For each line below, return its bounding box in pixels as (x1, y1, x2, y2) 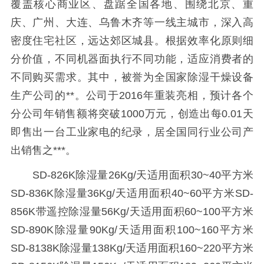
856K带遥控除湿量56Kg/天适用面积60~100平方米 (10, 206, 254, 218)
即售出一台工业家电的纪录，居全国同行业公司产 (10, 126, 254, 138)
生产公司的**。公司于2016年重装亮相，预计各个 (10, 89, 254, 101)
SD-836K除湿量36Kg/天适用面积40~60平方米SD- (10, 187, 254, 200)
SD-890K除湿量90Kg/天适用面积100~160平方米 (10, 224, 254, 236)
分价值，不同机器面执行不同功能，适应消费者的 (10, 52, 254, 65)
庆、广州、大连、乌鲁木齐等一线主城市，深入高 (10, 16, 254, 28)
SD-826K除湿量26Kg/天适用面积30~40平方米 (10, 169, 254, 181)
